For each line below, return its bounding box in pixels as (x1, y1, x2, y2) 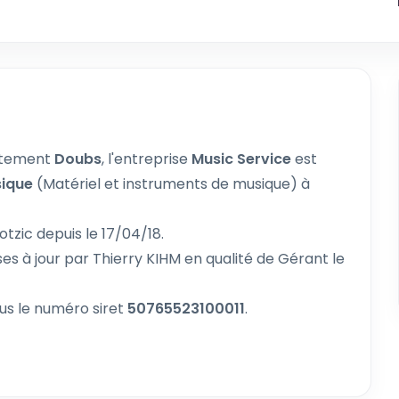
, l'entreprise (102, 149, 191, 169)
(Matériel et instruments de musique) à (33, 174, 310, 194)
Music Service (191, 149, 295, 169)
